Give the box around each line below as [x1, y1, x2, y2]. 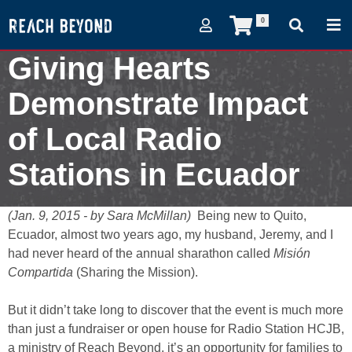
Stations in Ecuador [8, 157, 300, 192]
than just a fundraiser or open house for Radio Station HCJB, [8, 322, 344, 335]
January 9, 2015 [8, 192, 97, 206]
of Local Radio [8, 122, 222, 156]
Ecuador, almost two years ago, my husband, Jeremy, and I [8, 228, 333, 241]
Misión [273, 247, 310, 260]
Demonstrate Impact [8, 86, 308, 121]
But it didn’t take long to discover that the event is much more [8, 303, 343, 317]
